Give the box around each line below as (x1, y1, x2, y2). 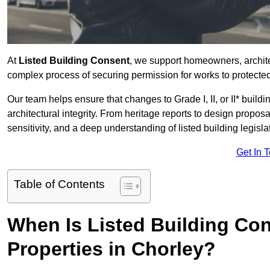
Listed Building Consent (19, 55, 130, 66)
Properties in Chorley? (7, 238, 216, 260)
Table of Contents (14, 178, 105, 191)
